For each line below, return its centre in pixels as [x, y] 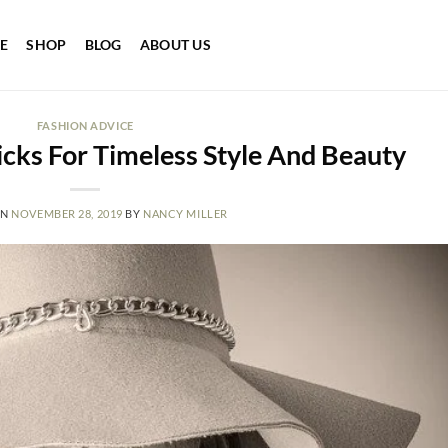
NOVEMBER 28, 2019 [67, 213]
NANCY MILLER [185, 213]
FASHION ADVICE [85, 125]
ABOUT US [175, 44]
